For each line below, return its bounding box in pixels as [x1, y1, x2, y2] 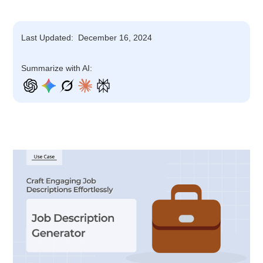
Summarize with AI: [21, 63, 93, 73]
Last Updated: [21, 33, 74, 43]
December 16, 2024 [78, 33, 153, 43]
